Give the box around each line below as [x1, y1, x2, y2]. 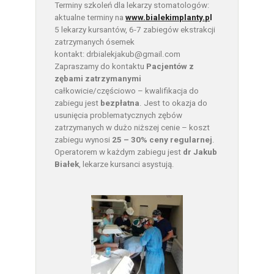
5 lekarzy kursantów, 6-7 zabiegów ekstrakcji [54, 25, 216, 34]
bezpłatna [100, 98, 140, 108]
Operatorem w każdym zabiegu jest [54, 147, 183, 157]
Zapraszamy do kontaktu [54, 62, 145, 71]
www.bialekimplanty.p [125, 13, 210, 22]
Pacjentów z [144, 62, 194, 71]
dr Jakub [183, 147, 218, 157]
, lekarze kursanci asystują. [79, 160, 177, 169]
